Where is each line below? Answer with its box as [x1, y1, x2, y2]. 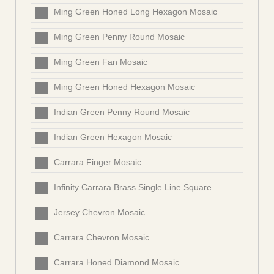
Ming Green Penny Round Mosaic [54, 32, 185, 42]
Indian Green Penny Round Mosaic [54, 107, 190, 117]
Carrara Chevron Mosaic [54, 232, 149, 243]
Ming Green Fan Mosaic [54, 57, 147, 67]
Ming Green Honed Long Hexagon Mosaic [54, 7, 217, 17]
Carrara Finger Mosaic [54, 157, 141, 168]
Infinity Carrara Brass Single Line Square [54, 182, 212, 193]
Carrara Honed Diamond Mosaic [54, 257, 179, 268]
